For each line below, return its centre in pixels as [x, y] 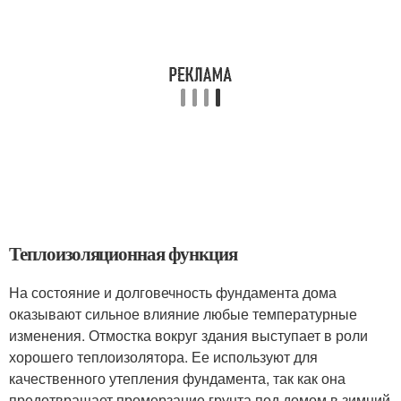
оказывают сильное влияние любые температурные [183, 314]
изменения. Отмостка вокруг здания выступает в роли [188, 335]
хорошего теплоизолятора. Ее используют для [163, 357]
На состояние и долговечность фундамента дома [173, 292]
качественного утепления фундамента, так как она [177, 378]
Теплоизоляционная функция [123, 253]
